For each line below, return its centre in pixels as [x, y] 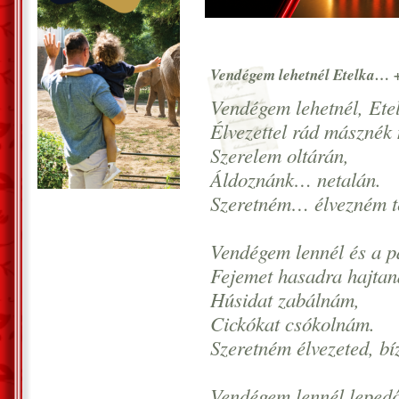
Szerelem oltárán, [280, 155]
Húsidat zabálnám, [285, 299]
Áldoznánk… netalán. [296, 179]
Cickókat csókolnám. [293, 323]
